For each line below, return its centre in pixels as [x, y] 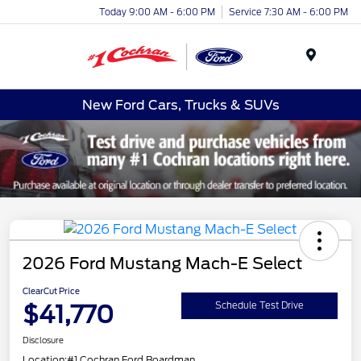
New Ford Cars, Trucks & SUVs [180, 105]
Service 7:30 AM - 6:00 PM [288, 12]
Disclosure [43, 340]
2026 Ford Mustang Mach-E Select [162, 263]
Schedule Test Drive [259, 306]
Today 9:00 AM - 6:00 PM [157, 12]
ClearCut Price [51, 290]
